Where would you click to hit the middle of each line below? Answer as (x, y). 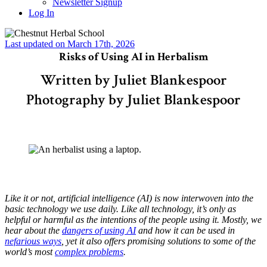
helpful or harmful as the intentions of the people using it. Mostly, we (133, 220)
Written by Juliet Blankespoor (133, 80)
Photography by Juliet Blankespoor (133, 100)
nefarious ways (33, 241)
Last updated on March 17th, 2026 (70, 44)
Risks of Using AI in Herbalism (133, 57)
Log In (41, 13)
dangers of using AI (99, 230)
